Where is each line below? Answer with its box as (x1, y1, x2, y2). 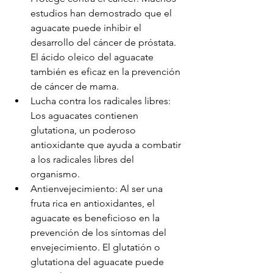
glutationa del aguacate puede (30, 256, 166, 268)
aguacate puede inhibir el (30, 22, 144, 34)
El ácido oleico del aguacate (30, 51, 156, 63)
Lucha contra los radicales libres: (30, 95, 173, 107)
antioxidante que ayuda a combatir (30, 139, 183, 151)
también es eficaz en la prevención (30, 66, 183, 77)
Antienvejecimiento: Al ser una (30, 183, 165, 194)
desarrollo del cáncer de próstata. (30, 37, 179, 48)
